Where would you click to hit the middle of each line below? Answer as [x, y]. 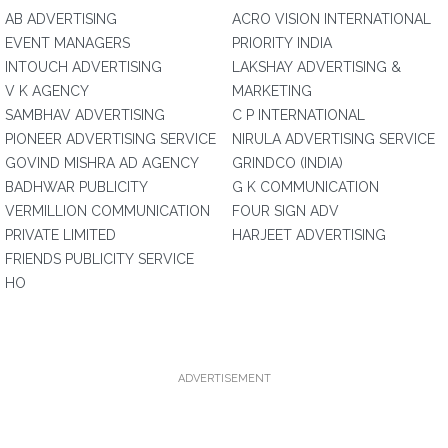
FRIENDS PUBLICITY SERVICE [99, 259]
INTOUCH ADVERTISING [83, 67]
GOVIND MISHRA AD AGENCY [102, 163]
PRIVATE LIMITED [60, 235]
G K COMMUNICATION [305, 187]
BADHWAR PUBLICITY [76, 187]
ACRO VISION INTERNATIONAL [331, 19]
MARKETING [272, 91]
